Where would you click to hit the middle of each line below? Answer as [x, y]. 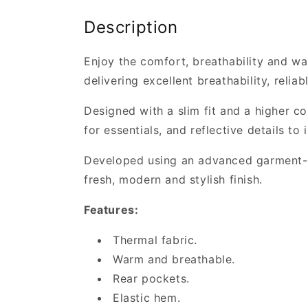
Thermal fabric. [155, 240]
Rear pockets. [151, 279]
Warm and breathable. [174, 260]
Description [131, 27]
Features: [111, 210]
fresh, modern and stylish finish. [173, 180]
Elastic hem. [147, 298]
